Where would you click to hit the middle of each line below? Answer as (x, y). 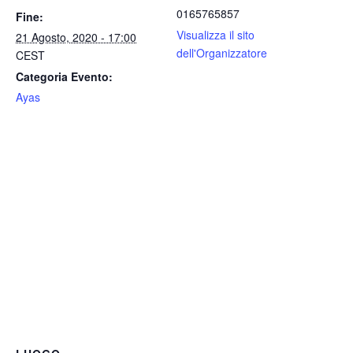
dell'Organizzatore (222, 53)
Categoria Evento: (64, 76)
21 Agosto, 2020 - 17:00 (76, 37)
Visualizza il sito (216, 35)
